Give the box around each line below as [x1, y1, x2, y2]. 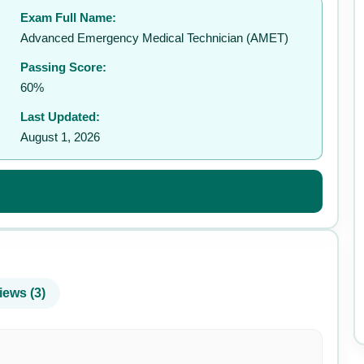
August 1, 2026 [20, 130, 101, 144]
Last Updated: [20, 110, 101, 123]
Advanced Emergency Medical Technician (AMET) [20, 31, 289, 45]
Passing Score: [20, 60, 107, 74]
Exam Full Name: [20, 11, 117, 24]
